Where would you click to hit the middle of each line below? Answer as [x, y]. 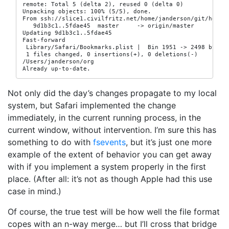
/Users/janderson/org [58, 61]
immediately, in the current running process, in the [104, 118]
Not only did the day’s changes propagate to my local [112, 93]
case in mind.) [35, 191]
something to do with [50, 142]
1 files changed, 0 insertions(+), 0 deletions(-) [110, 54]
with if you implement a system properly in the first [107, 167]
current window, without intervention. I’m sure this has [112, 130]
